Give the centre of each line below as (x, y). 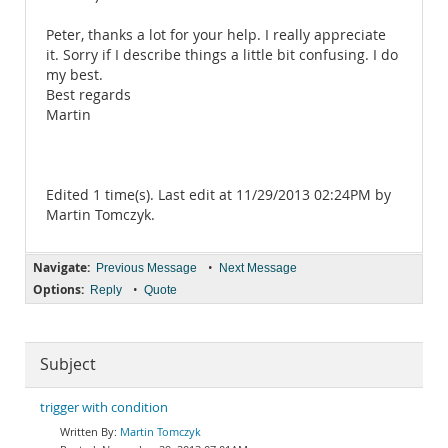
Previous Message (146, 268)
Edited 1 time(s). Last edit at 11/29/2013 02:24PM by (218, 195)
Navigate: (61, 267)
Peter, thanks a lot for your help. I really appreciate (216, 35)
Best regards (88, 95)
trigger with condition (104, 407)
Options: (58, 289)
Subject (68, 364)
